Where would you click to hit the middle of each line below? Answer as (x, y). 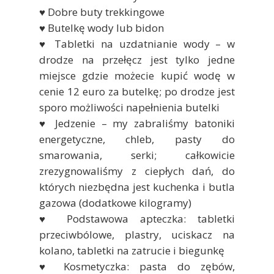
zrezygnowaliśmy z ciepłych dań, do (137, 171)
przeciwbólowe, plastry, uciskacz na (137, 234)
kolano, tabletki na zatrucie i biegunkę (132, 250)
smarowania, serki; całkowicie (137, 155)
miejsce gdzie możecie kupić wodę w (137, 75)
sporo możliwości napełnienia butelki (129, 107)
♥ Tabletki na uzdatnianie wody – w (137, 43)
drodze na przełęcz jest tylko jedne (137, 59)
